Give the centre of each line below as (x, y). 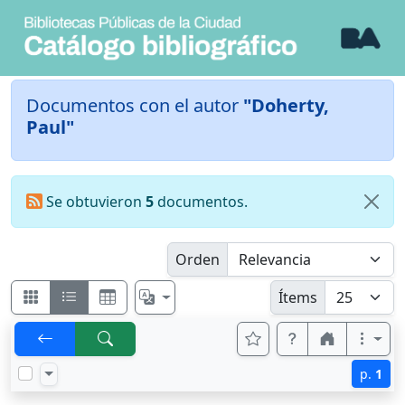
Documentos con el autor (135, 106)
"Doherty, (286, 106)
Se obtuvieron (94, 202)
